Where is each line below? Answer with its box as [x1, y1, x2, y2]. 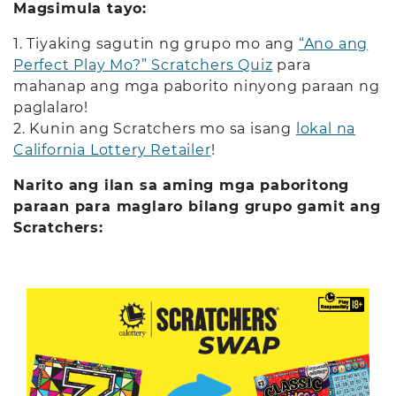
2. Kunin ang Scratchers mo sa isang [13, 120, 296, 137]
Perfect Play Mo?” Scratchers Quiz [13, 57, 273, 73]
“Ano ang [298, 35, 369, 52]
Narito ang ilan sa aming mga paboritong [13, 177, 350, 194]
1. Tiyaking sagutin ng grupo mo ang [13, 35, 299, 52]
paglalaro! [13, 99, 89, 116]
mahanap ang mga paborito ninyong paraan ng [13, 78, 380, 95]
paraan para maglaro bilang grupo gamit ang [13, 198, 381, 215]
